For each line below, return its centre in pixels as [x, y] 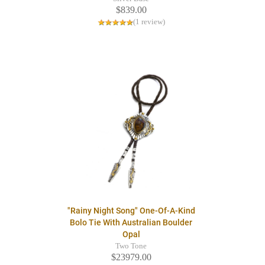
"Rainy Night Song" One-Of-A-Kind [131, 211]
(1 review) [149, 22]
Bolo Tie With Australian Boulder [131, 223]
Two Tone [131, 246]
